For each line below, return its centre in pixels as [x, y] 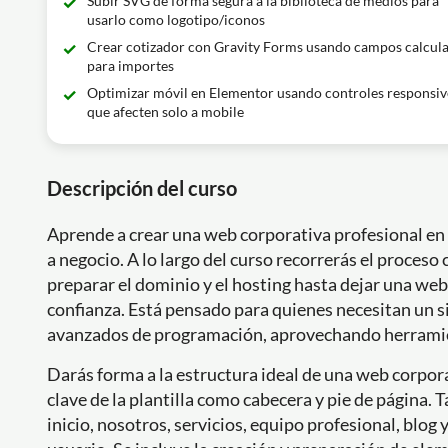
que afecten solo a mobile [165, 111]
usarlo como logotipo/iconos [176, 19]
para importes [130, 65]
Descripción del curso [142, 188]
